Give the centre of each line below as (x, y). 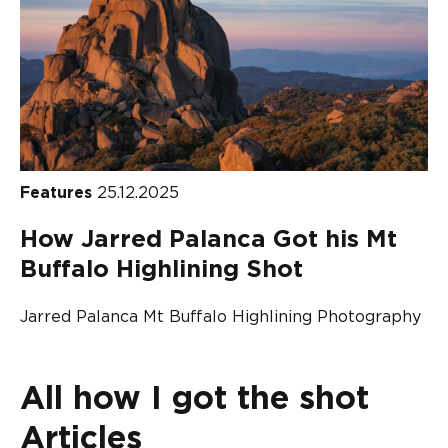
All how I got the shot (194, 398)
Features (58, 192)
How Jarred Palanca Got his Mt (208, 239)
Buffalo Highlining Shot (161, 269)
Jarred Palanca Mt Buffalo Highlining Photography (220, 316)
